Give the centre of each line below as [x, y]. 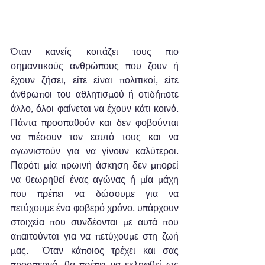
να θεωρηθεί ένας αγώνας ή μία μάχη [95, 179]
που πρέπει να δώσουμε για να [95, 193]
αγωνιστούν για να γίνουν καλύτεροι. [95, 151]
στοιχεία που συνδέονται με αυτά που [95, 222]
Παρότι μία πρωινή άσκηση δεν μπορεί [95, 165]
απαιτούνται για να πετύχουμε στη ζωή [95, 236]
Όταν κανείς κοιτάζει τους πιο [95, 51]
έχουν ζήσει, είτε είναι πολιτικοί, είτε [95, 80]
